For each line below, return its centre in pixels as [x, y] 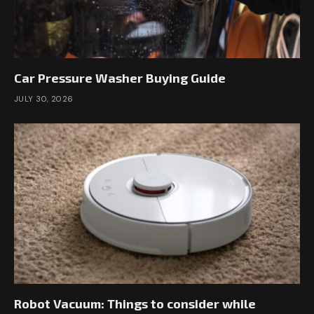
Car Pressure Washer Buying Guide [120, 77]
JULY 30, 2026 [44, 98]
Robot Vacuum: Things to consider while [135, 304]
